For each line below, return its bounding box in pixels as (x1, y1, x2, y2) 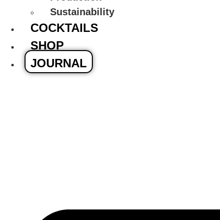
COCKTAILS (30, 21, 98, 34)
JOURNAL (30, 56, 87, 70)
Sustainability (50, 6, 114, 17)
